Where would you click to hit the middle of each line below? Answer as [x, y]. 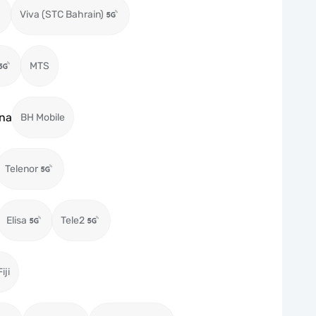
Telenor [22, 169]
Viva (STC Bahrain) [62, 14]
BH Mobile [43, 117]
